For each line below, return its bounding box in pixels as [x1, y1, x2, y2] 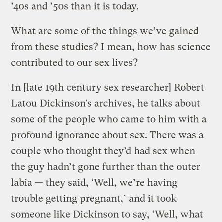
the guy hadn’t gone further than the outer [11, 161, 201, 172]
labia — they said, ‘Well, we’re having [11, 176, 178, 188]
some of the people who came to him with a [11, 113, 207, 125]
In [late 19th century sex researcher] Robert [11, 81, 205, 93]
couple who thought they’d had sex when [11, 145, 196, 157]
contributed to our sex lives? [11, 56, 138, 68]
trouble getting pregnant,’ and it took [11, 192, 177, 204]
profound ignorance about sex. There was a [11, 129, 204, 141]
